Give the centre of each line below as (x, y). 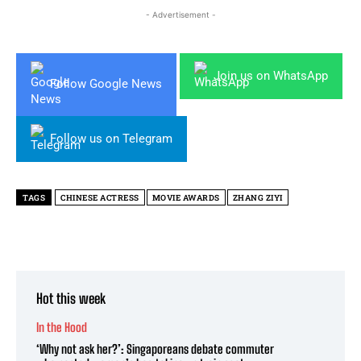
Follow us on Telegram (111, 138)
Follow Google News (106, 84)
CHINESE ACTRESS (100, 197)
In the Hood (62, 327)
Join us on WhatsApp (271, 75)
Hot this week (71, 298)
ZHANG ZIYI (257, 197)
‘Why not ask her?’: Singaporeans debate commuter (155, 349)
